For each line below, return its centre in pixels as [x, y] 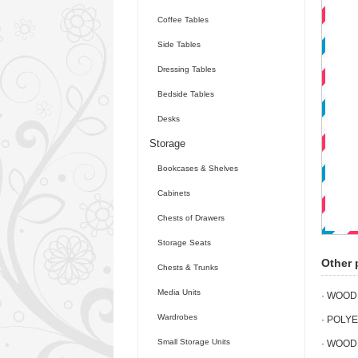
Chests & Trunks [188, 267]
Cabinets [174, 193]
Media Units [179, 292]
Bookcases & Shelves [198, 168]
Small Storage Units [194, 342]
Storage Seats [184, 243]
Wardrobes [177, 317]
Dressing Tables [187, 69]
